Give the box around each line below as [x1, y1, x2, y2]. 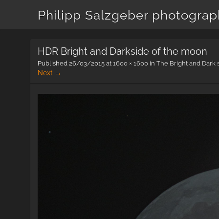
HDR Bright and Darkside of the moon [38, 45, 207, 57]
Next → [38, 69, 62, 77]
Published [38, 60, 69, 67]
